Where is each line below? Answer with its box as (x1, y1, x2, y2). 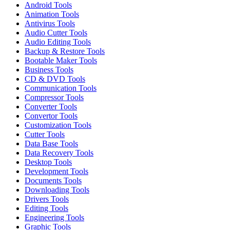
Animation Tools (25, 9, 79, 18)
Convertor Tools (25, 111, 78, 120)
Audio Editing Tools (25, 37, 91, 46)
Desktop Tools (25, 157, 72, 166)
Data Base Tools (25, 139, 78, 148)
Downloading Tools (25, 185, 89, 194)
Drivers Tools (25, 194, 69, 203)
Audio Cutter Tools (25, 28, 87, 37)
